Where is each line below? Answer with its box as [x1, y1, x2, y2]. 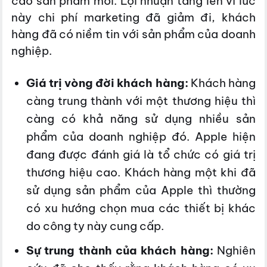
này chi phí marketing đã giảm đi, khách [11, 10, 256, 24]
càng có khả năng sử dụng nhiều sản [26, 111, 256, 126]
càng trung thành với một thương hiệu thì [26, 93, 256, 108]
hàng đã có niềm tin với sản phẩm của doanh [11, 26, 256, 41]
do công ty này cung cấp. [26, 218, 164, 233]
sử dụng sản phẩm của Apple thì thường [26, 182, 256, 197]
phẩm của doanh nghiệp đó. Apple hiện [26, 129, 256, 144]
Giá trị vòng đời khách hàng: [26, 75, 188, 90]
